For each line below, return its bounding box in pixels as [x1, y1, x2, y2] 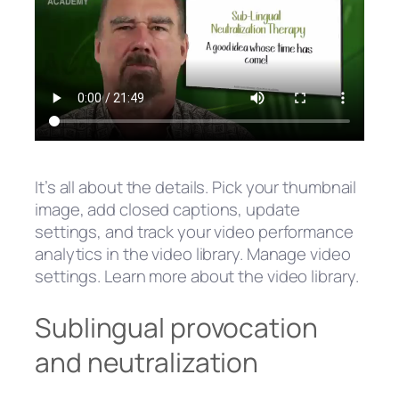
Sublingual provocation [35, 309, 318, 346]
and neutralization [35, 344, 259, 381]
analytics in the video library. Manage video [35, 242, 351, 266]
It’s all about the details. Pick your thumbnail [35, 175, 357, 199]
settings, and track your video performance [35, 220, 354, 244]
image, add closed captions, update [35, 198, 300, 222]
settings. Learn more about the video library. [35, 265, 359, 289]
